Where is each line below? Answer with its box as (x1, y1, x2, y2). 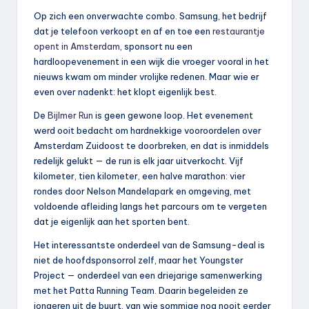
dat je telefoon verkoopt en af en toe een (34, 26, 212, 37)
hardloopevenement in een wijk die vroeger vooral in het (34, 56, 269, 68)
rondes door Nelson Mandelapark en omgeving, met (34, 186, 251, 197)
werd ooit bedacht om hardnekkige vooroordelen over (34, 125, 261, 137)
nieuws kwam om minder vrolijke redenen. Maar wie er (34, 71, 259, 83)
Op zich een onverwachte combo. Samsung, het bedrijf (34, 10, 267, 22)
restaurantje (212, 26, 265, 37)
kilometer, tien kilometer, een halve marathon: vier (34, 170, 246, 182)
